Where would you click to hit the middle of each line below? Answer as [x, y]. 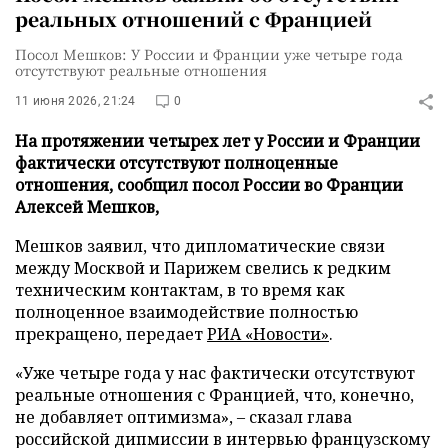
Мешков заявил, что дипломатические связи [200, 246]
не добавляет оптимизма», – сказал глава [183, 417]
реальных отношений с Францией [193, 18]
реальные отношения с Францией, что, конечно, [214, 395]
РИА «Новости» [268, 334]
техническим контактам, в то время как [180, 290]
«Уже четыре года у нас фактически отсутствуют [215, 373]
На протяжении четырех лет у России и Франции [217, 141]
